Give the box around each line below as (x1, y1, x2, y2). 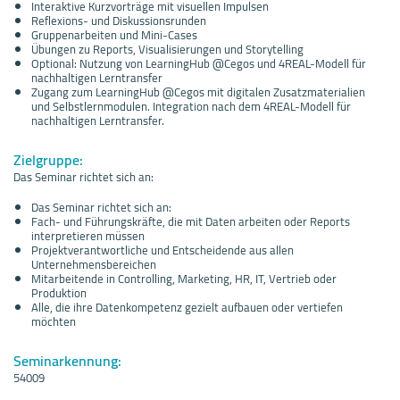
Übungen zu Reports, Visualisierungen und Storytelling (31, 37, 304, 60)
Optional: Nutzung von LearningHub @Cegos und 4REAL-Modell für (31, 52, 366, 74)
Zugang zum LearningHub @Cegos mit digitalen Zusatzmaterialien (31, 80, 365, 103)
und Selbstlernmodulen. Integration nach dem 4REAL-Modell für (31, 95, 351, 117)
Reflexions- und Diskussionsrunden (31, 9, 206, 31)
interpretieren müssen (31, 224, 145, 246)
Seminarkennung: (13, 346, 121, 374)
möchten (31, 310, 76, 332)
